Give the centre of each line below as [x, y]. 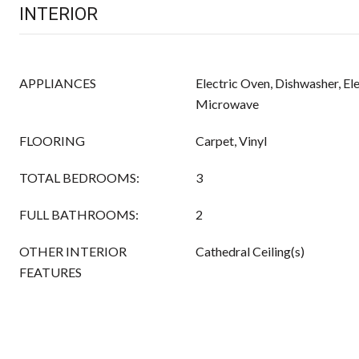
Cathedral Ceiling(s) [250, 251]
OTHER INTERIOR [73, 251]
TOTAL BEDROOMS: [79, 177]
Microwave [227, 104]
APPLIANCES [58, 83]
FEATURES [50, 272]
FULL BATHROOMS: [79, 214]
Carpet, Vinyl [231, 141]
